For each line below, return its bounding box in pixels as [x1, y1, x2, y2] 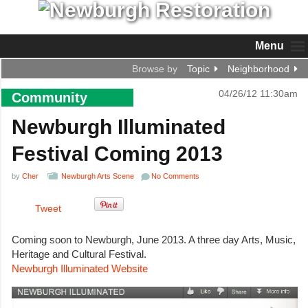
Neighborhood [228, 63, 289, 74]
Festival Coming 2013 [12, 142, 223, 165]
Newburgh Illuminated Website [12, 263, 148, 275]
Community [12, 90, 87, 105]
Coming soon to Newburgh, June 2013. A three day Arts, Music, [12, 234, 296, 246]
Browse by [132, 63, 177, 74]
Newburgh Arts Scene [61, 172, 134, 180]
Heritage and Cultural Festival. [12, 248, 146, 261]
